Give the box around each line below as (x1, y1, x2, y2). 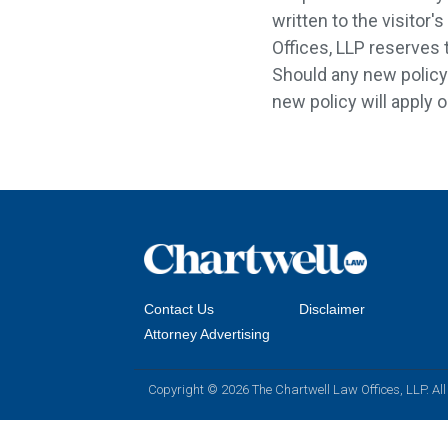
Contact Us (144, 301, 215, 318)
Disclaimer (298, 301, 365, 318)
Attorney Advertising (144, 326, 271, 343)
